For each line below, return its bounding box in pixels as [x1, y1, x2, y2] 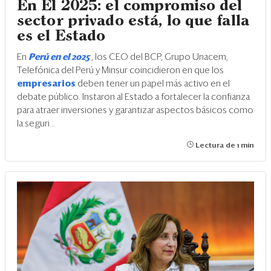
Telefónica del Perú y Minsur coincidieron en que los [17, 65, 224, 75]
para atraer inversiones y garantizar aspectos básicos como [17, 105, 253, 115]
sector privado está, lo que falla [17, 14, 249, 28]
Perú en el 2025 [28, 52, 91, 62]
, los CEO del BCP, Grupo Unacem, [91, 52, 228, 62]
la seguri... [17, 119, 55, 128]
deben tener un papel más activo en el [77, 79, 230, 88]
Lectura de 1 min [194, 142, 254, 149]
